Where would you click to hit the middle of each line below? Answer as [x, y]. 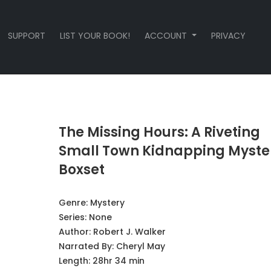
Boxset [81, 170]
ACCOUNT [167, 36]
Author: [76, 232]
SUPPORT [27, 36]
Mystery [107, 203]
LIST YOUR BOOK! [95, 36]
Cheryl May [140, 246]
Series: [73, 217]
